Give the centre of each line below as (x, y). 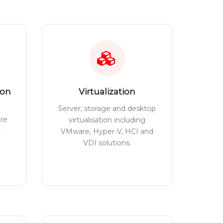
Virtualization (107, 92)
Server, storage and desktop (107, 109)
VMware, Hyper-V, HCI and (107, 131)
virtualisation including (107, 120)
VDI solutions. (107, 143)
